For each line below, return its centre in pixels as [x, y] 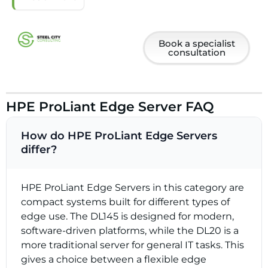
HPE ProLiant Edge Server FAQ [110, 106]
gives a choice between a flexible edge [114, 259]
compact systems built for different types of [125, 202]
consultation [197, 53]
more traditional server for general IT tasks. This [133, 245]
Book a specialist [197, 44]
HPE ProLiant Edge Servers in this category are [133, 187]
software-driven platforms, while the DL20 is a [130, 230]
